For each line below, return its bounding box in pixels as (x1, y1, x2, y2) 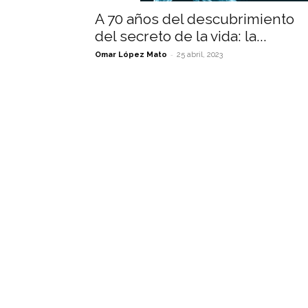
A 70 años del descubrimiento (95, 10, 294, 27)
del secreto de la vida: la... (95, 27, 267, 45)
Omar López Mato (95, 50, 167, 59)
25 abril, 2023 (177, 50, 223, 59)
